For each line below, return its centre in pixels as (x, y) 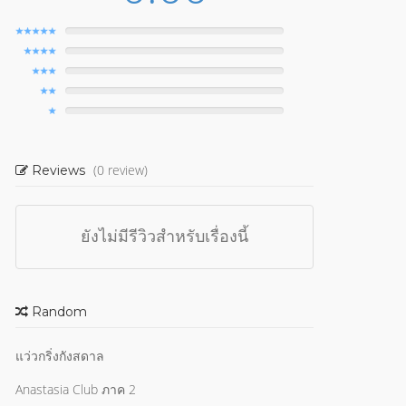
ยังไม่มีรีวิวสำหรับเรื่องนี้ (164, 237)
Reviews (58, 170)
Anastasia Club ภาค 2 (76, 389)
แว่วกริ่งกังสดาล (60, 356)
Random (58, 312)
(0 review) (121, 170)
